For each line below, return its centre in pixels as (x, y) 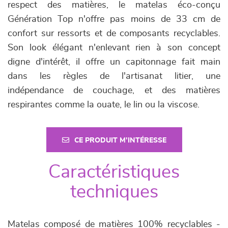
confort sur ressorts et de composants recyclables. (114, 34)
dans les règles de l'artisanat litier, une (114, 76)
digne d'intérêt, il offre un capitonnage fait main (114, 62)
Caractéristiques (114, 172)
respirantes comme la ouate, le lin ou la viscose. (104, 105)
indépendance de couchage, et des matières (114, 91)
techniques (114, 192)
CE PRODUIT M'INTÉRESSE (120, 140)
